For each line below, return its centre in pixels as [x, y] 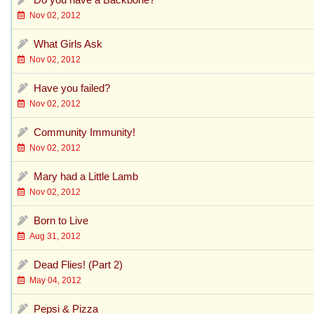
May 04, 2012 [53, 280]
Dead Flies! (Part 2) [78, 264]
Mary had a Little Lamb [86, 176]
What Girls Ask [68, 43]
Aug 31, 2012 [53, 236]
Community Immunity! [84, 132]
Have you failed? [72, 88]
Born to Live [61, 220]
